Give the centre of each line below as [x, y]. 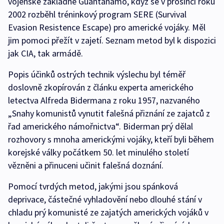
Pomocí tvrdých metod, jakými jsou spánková [93, 186]
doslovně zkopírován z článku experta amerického [101, 87]
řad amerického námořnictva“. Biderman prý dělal [100, 126]
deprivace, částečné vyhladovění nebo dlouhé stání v [105, 199]
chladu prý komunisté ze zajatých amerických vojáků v [108, 212]
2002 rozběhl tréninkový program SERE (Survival [97, 14]
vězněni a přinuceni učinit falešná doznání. [86, 165]
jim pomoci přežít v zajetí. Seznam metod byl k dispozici [112, 40]
